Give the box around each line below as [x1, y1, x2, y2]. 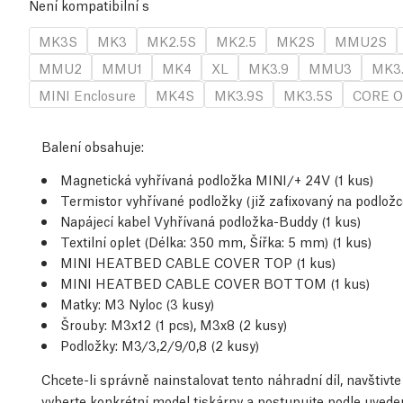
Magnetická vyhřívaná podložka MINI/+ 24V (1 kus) [60, 170, 373, 189]
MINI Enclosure [39, 85, 136, 104]
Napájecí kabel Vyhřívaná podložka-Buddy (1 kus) [60, 211, 361, 230]
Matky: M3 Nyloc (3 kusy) [60, 294, 214, 313]
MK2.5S [147, 31, 196, 50]
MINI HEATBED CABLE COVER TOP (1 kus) [60, 253, 336, 272]
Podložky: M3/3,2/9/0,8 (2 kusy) [60, 336, 259, 354]
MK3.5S [283, 85, 333, 104]
